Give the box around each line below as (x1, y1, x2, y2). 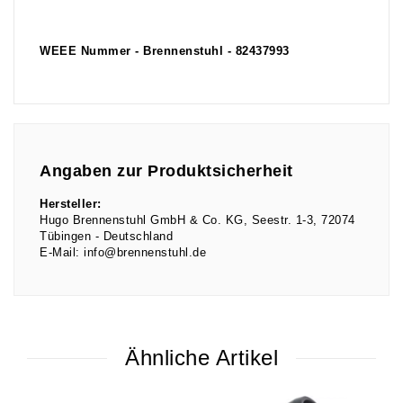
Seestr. (251, 213, 296, 227)
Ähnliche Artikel (125, 345, 278, 371)
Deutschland (103, 229, 173, 243)
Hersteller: (40, 197, 102, 210)
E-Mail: (40, 246, 80, 259)
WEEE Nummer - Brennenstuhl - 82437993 (40, 45, 290, 58)
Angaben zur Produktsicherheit (40, 161, 293, 180)
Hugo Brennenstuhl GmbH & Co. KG (40, 213, 244, 227)
